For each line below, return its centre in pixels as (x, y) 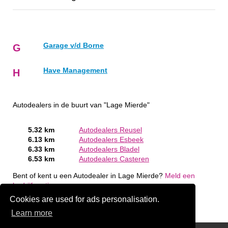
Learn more (32, 213)
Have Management (75, 71)
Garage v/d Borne (74, 46)
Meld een (180, 176)
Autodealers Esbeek (111, 140)
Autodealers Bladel (109, 150)
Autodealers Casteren (114, 159)
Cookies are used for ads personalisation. (85, 199)
